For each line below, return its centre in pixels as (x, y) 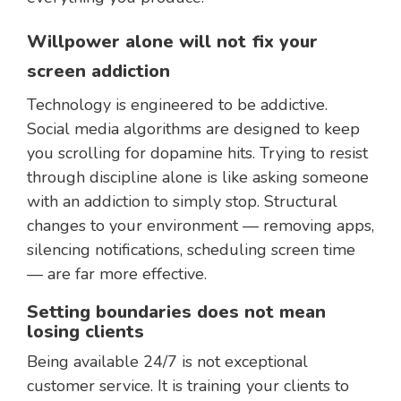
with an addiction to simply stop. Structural (182, 202)
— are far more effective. (117, 274)
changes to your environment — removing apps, (200, 226)
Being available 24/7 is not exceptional (167, 362)
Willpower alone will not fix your (172, 42)
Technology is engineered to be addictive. (177, 105)
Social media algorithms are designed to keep (193, 129)
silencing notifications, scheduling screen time (191, 250)
